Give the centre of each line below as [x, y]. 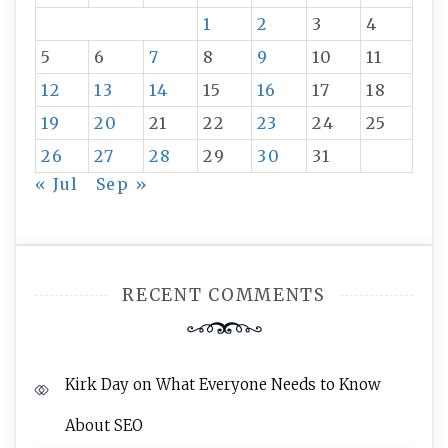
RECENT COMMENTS [224, 295]
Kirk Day [97, 384]
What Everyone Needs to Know [268, 384]
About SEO [104, 425]
